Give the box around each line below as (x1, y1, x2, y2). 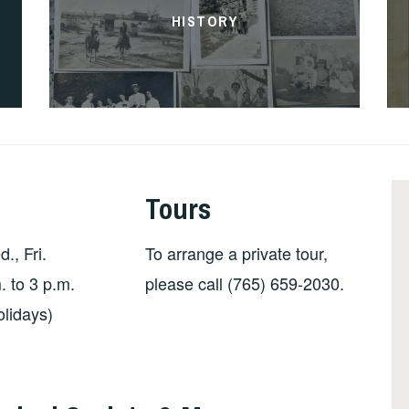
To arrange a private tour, (145, 240, 329, 265)
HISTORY (171, 10, 237, 31)
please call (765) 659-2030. (145, 270, 345, 295)
